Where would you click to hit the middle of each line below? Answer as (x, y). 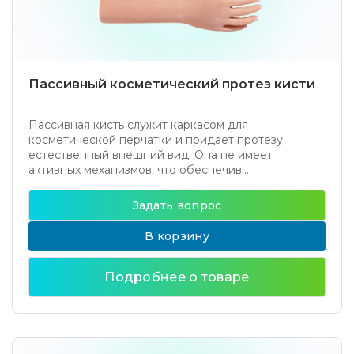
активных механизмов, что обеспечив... (139, 170)
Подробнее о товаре (177, 277)
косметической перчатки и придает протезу (156, 140)
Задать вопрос (177, 205)
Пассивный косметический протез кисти (172, 84)
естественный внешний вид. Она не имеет (151, 155)
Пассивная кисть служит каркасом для (138, 125)
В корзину (177, 236)
